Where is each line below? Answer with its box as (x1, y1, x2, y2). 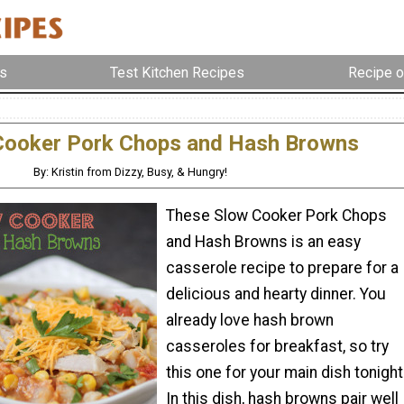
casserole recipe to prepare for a (166, 258, 399, 277)
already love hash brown (166, 310, 334, 329)
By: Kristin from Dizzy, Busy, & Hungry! (33, 165, 228, 179)
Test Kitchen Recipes (110, 63, 245, 81)
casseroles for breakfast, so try (166, 336, 389, 355)
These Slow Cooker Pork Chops (166, 206, 387, 225)
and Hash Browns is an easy (166, 232, 361, 251)
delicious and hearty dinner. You (166, 284, 386, 303)
